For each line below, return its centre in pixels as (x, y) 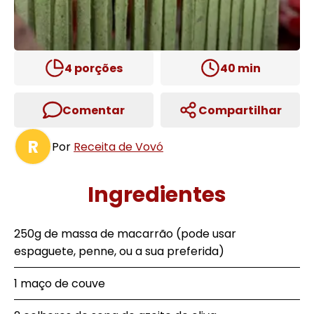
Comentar (94, 110)
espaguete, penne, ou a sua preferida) (119, 251)
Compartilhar (240, 110)
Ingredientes (157, 195)
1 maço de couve (60, 284)
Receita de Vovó (118, 146)
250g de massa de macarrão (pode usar (125, 234)
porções (97, 68)
